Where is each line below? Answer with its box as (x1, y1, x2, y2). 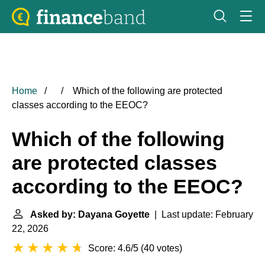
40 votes (144, 243, 179, 253)
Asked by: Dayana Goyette (30, 209, 150, 219)
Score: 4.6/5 (88, 243, 138, 253)
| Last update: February (150, 209, 253, 219)
